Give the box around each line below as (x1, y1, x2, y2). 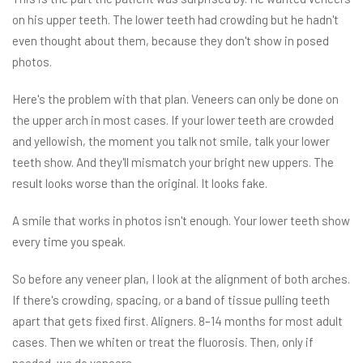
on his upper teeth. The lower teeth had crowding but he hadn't (12, 12, 339, 28)
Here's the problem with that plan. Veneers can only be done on (12, 92, 339, 107)
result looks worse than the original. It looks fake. (12, 176, 267, 191)
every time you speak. (12, 234, 126, 250)
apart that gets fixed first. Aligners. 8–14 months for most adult (12, 314, 343, 329)
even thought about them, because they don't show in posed (12, 33, 329, 49)
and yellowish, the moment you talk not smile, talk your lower (12, 134, 330, 149)
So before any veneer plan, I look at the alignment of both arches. (12, 271, 350, 287)
